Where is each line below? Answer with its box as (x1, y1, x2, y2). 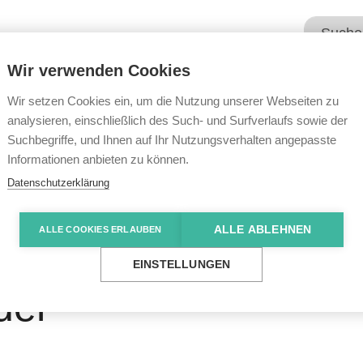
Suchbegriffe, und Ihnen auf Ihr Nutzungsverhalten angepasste (7, 133, 336, 147)
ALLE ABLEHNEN (213, 224, 312, 236)
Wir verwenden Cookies (7, 62, 190, 79)
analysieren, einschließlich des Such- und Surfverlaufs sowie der (7, 113, 348, 127)
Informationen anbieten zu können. (7, 152, 189, 166)
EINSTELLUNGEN (132, 258, 231, 271)
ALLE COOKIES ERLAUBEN (39, 224, 162, 234)
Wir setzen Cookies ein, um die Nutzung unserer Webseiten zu (7, 94, 339, 108)
